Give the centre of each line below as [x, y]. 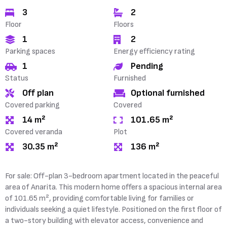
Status [17, 78]
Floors [124, 25]
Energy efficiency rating [154, 51]
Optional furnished [168, 93]
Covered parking [32, 105]
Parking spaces [30, 51]
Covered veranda [34, 132]
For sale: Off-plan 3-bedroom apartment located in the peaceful [112, 176]
